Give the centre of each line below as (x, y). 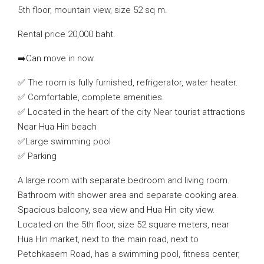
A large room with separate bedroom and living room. (124, 180)
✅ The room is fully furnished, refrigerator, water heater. (128, 82)
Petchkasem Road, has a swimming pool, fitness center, (129, 254)
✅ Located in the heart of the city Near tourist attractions (131, 112)
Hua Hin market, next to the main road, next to (108, 239)
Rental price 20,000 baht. (67, 34)
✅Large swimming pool (64, 141)
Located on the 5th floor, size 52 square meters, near (123, 225)
